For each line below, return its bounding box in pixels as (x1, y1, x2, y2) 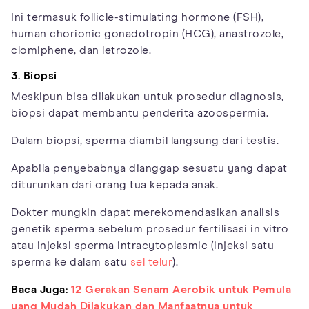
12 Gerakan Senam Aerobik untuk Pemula (70, 284, 291, 296)
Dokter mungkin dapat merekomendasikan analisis (11, 207, 279, 219)
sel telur (130, 257, 172, 268)
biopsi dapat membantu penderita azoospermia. (11, 108, 268, 119)
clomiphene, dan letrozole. (11, 45, 151, 57)
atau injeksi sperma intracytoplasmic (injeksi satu (11, 240, 274, 252)
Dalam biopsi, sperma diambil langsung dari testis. (11, 135, 279, 147)
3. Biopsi (11, 70, 57, 82)
